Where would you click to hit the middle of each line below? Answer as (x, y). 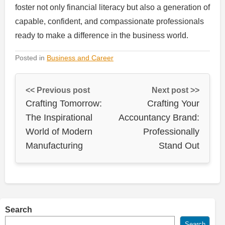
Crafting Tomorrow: (64, 103)
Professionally (171, 131)
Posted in (31, 58)
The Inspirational (59, 117)
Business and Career (80, 58)
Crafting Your (173, 103)
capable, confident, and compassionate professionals (109, 21)
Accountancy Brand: (159, 117)
